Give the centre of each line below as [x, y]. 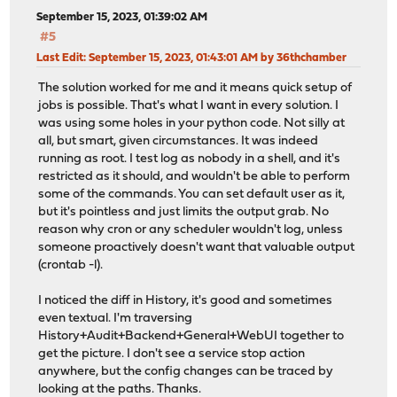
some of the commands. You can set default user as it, [192, 195]
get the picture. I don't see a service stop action [172, 354]
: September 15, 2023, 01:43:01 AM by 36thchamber [215, 58]
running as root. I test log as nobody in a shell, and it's [190, 160]
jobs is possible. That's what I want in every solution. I [189, 106]
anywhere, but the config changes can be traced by [186, 372]
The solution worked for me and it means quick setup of [195, 89]
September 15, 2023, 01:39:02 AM [122, 17]
